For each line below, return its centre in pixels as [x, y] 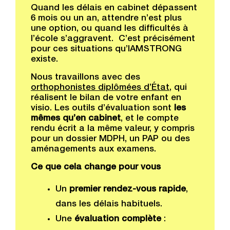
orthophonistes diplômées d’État [100, 88]
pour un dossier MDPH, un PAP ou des [110, 139]
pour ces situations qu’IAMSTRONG [106, 50]
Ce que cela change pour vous [97, 168]
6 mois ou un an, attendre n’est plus [106, 19]
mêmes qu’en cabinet [76, 119]
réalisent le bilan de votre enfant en [106, 98]
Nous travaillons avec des [85, 78]
